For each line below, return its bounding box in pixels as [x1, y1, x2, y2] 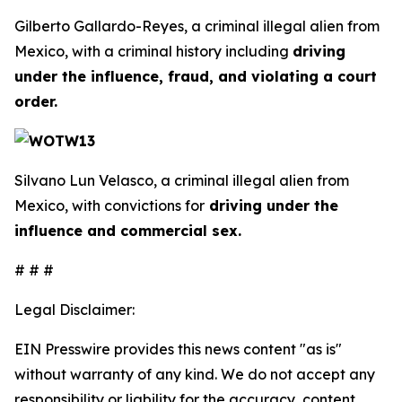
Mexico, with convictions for [14, 197, 205, 214]
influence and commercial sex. [14, 222, 241, 240]
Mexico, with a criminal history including [14, 42, 293, 60]
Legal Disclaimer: [14, 301, 135, 319]
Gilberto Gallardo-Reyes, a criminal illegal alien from [14, 17, 380, 35]
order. [14, 92, 57, 110]
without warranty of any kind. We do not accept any [14, 365, 375, 383]
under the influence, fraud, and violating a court [14, 67, 377, 85]
